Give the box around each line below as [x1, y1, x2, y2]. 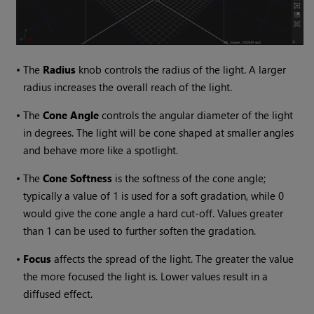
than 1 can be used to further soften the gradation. [23, 224, 257, 238]
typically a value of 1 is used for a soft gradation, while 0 [23, 189, 285, 203]
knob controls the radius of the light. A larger [76, 62, 287, 77]
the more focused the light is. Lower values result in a [23, 269, 268, 284]
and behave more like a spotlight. [23, 143, 179, 158]
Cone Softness [43, 171, 113, 186]
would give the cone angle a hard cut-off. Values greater [23, 206, 284, 221]
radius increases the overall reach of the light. [23, 80, 233, 95]
